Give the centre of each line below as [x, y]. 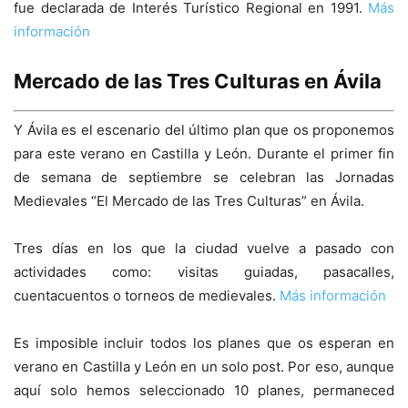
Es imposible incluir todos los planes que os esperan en [204, 343]
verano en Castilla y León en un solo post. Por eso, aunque [204, 367]
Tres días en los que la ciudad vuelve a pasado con [204, 249]
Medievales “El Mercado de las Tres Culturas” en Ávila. [189, 201]
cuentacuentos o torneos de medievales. [147, 296]
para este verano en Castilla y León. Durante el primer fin [204, 154]
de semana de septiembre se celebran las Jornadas [204, 178]
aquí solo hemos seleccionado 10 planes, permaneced [204, 391]
